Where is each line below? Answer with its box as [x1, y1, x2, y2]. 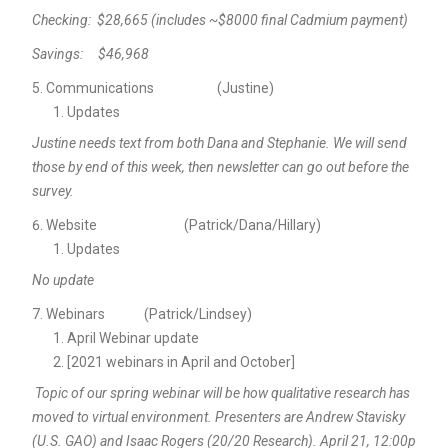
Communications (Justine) [45, 79, 274, 96]
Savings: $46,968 [31, 45, 149, 62]
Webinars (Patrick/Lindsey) [45, 305, 252, 322]
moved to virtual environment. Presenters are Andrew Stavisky [31, 408, 405, 425]
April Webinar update [66, 329, 199, 346]
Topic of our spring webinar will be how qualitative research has [31, 384, 410, 401]
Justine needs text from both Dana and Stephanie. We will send [31, 134, 407, 151]
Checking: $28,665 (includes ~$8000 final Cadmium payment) [31, 11, 408, 28]
